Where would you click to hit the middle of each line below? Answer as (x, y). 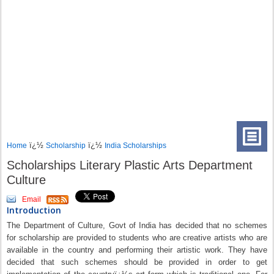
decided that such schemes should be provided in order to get (137, 262)
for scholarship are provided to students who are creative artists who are (137, 238)
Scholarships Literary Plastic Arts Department (130, 165)
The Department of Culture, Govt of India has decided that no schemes (137, 225)
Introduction (34, 210)
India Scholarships (136, 146)
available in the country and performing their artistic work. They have (137, 250)
